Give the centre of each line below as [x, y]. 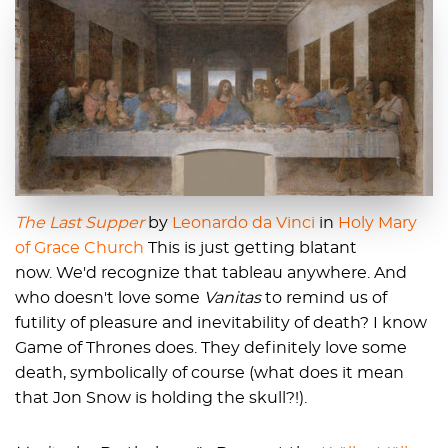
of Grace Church [79, 247]
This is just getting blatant [250, 247]
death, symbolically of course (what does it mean [209, 372]
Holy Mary [377, 222]
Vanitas [234, 297]
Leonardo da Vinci [243, 222]
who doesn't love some [109, 297]
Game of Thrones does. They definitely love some [211, 347]
